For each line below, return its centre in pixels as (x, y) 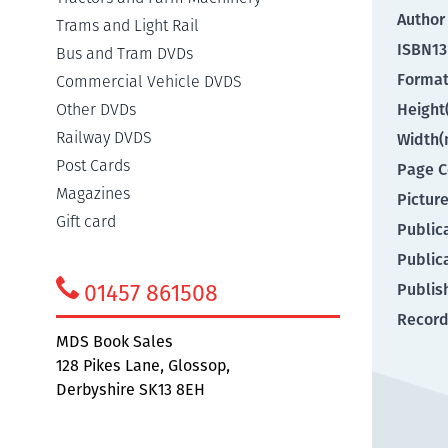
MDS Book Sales (114, 341)
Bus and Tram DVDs (124, 53)
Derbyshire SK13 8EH (130, 389)
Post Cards (93, 165)
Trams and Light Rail (127, 25)
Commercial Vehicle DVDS (149, 81)
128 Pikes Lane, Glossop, (143, 365)
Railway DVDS (104, 137)
